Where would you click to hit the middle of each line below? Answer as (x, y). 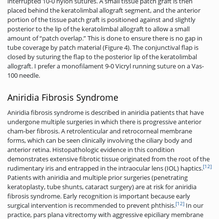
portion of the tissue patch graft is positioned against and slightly (101, 19)
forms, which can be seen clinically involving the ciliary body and (100, 140)
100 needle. (24, 75)
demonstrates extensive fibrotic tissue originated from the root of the (109, 159)
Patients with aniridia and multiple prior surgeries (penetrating (98, 177)
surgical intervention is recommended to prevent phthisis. (91, 205)
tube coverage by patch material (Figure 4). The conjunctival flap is (103, 47)
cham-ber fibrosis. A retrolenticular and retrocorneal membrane (100, 131)
